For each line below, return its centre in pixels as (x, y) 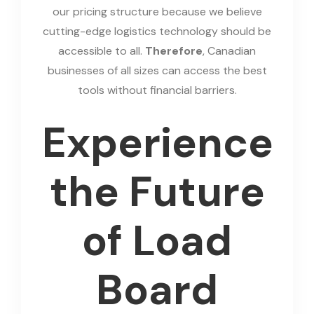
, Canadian (229, 50)
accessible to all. (102, 50)
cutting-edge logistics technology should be (157, 31)
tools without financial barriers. (157, 90)
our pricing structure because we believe (157, 11)
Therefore (174, 50)
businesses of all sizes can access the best (157, 70)
